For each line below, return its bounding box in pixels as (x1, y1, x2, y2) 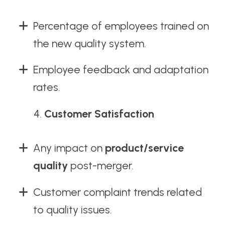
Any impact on (33, 141, 105, 154)
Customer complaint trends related (33, 185, 202, 198)
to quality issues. (33, 203, 112, 216)
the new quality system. (33, 37, 146, 50)
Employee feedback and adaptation (33, 63, 208, 76)
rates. (33, 81, 60, 94)
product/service (104, 141, 184, 154)
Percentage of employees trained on (33, 19, 209, 32)
